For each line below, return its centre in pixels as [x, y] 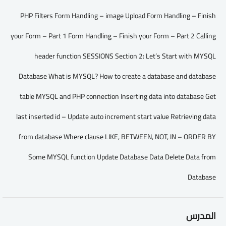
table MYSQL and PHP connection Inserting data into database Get [118, 96]
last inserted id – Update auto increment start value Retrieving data [116, 117]
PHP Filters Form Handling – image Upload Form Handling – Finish [118, 16]
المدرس [201, 216]
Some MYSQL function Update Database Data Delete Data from [122, 157]
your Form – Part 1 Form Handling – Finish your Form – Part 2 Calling [113, 36]
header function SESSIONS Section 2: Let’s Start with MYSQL [125, 56]
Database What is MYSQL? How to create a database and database [117, 76]
